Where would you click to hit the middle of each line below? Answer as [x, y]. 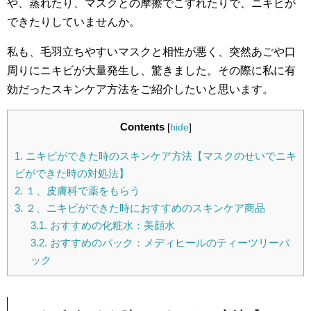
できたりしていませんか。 [74, 22]
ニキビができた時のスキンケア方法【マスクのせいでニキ [160, 156]
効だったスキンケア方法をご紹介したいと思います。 [140, 89]
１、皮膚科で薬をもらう [82, 191]
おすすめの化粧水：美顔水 [111, 226]
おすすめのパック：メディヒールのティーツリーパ [168, 243]
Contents [142, 127]
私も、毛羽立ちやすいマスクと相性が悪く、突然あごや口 [151, 52]
